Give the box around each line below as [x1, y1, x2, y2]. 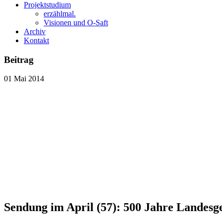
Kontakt [24, 36, 49, 45]
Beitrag [4, 54, 34, 65]
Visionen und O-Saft [44, 18, 108, 27]
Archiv [24, 27, 46, 36]
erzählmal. [44, 9, 76, 18]
